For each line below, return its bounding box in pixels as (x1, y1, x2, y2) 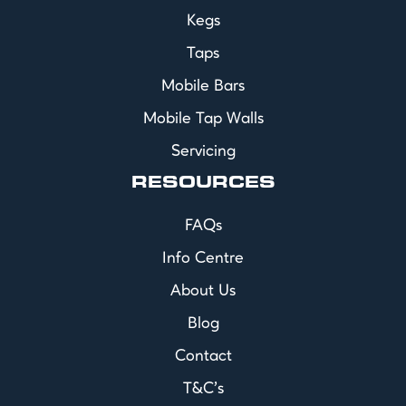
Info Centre (162, 250, 244, 267)
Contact (174, 348, 232, 365)
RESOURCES (130, 176, 275, 192)
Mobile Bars (161, 78, 245, 95)
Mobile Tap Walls (142, 111, 264, 128)
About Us (170, 283, 236, 300)
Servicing (170, 143, 236, 160)
